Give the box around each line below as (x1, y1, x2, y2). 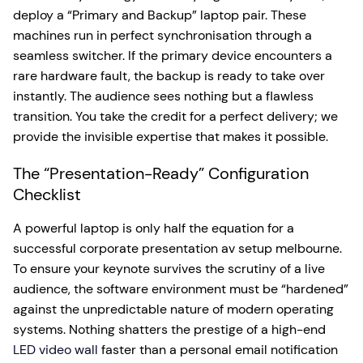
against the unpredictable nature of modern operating (13, 301, 334, 318)
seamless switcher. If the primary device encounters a (13, 47, 332, 64)
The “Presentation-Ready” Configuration (13, 163, 309, 184)
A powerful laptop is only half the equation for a (13, 220, 294, 237)
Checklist (13, 184, 81, 205)
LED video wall (13, 341, 98, 358)
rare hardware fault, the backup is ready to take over (13, 67, 325, 84)
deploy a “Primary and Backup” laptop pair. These (13, 6, 306, 23)
